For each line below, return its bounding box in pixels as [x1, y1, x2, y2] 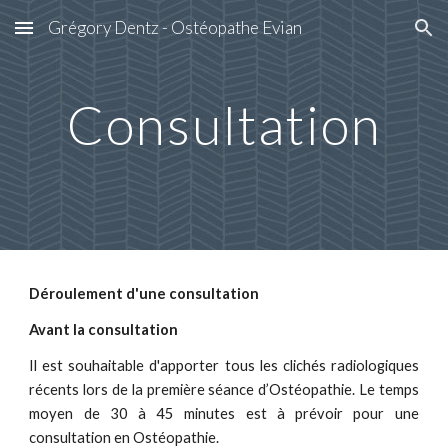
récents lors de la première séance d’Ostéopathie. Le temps [29, 381, 419, 398]
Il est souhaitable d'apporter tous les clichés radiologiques [29, 357, 419, 374]
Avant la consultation [29, 321, 179, 338]
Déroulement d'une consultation [29, 285, 260, 302]
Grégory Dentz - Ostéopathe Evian [48, 17, 302, 38]
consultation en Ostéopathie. [29, 429, 220, 446]
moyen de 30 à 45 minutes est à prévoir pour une [29, 405, 419, 422]
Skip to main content [16, 28, 158, 46]
